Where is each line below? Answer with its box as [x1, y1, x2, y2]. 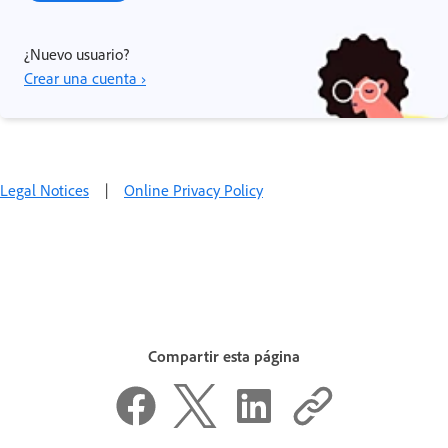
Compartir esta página [148, 345, 300, 366]
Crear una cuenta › [24, 67, 146, 88]
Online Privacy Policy [124, 179, 263, 200]
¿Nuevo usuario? [24, 43, 129, 64]
